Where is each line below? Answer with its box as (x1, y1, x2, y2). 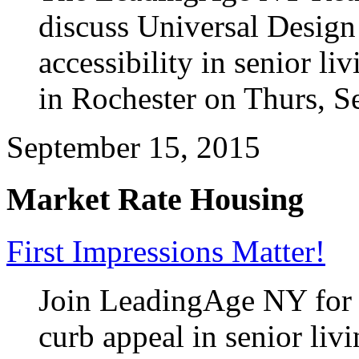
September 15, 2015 (6, 130, 260, 165)
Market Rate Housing (6, 180, 304, 217)
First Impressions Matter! (6, 233, 325, 268)
